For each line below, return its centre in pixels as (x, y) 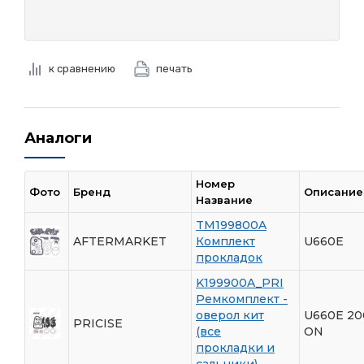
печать (174, 68)
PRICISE (98, 323)
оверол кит (230, 315)
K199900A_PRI (240, 282)
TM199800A (231, 225)
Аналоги (58, 138)
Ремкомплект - (242, 299)
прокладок (229, 257)
